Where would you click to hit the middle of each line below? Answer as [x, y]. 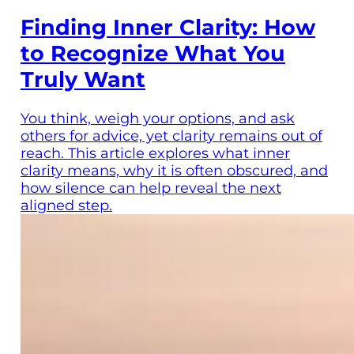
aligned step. [66, 206]
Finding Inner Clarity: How [168, 27]
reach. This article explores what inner [155, 154]
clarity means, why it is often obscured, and [174, 171]
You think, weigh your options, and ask [158, 119]
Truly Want [83, 79]
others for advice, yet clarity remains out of [171, 136]
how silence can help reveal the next [151, 188]
